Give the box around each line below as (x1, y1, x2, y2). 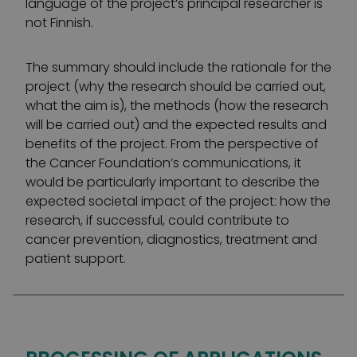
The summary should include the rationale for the (25, 58, 331, 76)
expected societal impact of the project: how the (25, 192, 331, 210)
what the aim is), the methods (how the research (25, 96, 328, 115)
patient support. (25, 249, 126, 268)
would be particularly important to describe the (25, 173, 320, 191)
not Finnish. (25, 14, 93, 32)
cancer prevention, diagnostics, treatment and (25, 230, 317, 249)
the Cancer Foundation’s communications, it (25, 154, 301, 172)
